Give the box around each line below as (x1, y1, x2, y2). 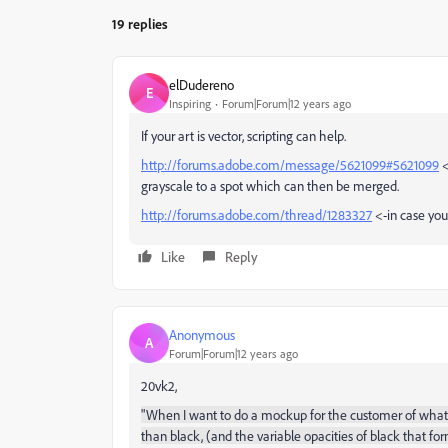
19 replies (112, 15, 168, 32)
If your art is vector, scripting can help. (141, 127, 346, 144)
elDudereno (169, 75, 234, 93)
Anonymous (169, 325, 235, 343)
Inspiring (169, 95, 211, 111)
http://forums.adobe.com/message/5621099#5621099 (141, 156, 439, 173)
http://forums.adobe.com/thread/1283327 (141, 206, 372, 223)
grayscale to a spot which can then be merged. (141, 177, 399, 194)
